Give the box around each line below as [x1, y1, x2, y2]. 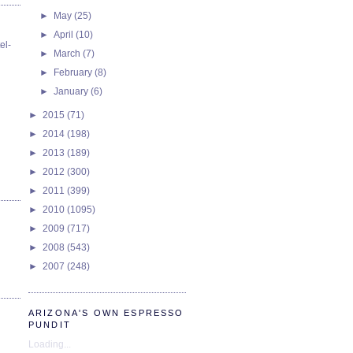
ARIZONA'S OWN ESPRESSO [28, 307, 184, 318]
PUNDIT [28, 319, 71, 329]
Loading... [28, 338, 71, 350]
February [54, 66, 95, 78]
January [54, 85, 91, 97]
